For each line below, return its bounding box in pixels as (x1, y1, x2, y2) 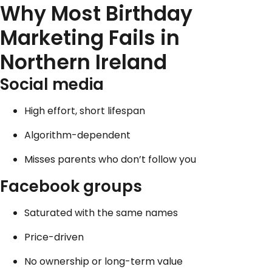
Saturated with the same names (24, 206, 178, 220)
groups (80, 175, 142, 198)
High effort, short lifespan (24, 104, 145, 118)
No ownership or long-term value (24, 254, 183, 269)
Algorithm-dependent (24, 128, 131, 143)
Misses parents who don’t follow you (24, 152, 196, 167)
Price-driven (24, 230, 84, 245)
